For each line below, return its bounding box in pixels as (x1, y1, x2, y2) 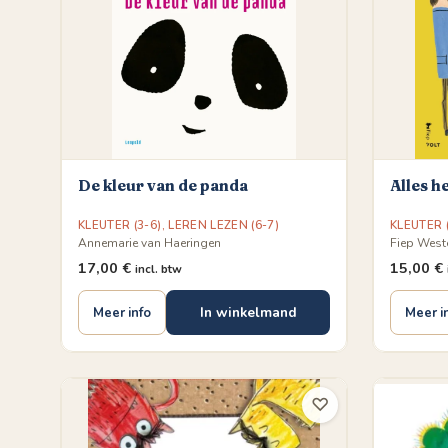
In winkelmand (199, 303, 297, 322)
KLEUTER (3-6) (78, 217, 162, 233)
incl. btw (135, 261, 182, 277)
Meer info (93, 303, 151, 322)
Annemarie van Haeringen (78, 235, 221, 251)
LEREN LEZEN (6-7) (168, 217, 280, 233)
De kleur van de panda (78, 176, 248, 195)
